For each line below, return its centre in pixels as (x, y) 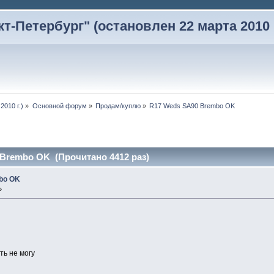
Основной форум (59, 106)
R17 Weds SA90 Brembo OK (192, 106)
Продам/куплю (118, 106)
